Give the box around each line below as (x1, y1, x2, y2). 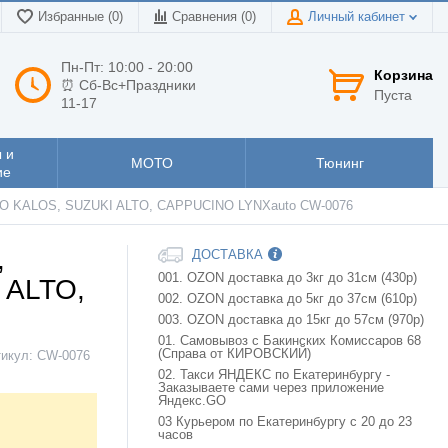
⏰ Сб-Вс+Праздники (61, 76, 196, 93)
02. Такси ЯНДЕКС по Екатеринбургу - (158, 368, 390, 383)
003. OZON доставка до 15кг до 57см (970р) (158, 313, 424, 328)
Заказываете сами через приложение (158, 381, 384, 396)
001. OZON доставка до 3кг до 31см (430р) (158, 271, 417, 286)
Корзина (374, 66, 433, 83)
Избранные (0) (38, 10, 123, 24)
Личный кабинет (308, 10, 409, 24)
